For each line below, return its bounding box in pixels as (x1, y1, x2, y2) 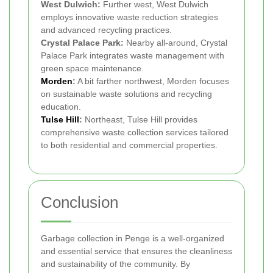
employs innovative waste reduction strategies (41, 12, 218, 23)
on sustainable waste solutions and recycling (41, 89, 212, 99)
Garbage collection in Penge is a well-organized (41, 233, 224, 244)
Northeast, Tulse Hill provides (82, 115, 197, 125)
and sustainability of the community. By (41, 259, 190, 269)
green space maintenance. (41, 63, 144, 74)
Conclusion (41, 193, 118, 212)
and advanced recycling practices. (41, 25, 172, 35)
